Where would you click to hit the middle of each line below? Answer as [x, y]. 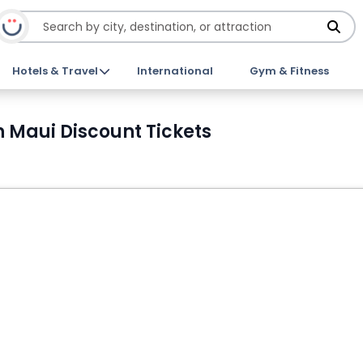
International [175, 71]
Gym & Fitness [289, 71]
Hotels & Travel [56, 71]
